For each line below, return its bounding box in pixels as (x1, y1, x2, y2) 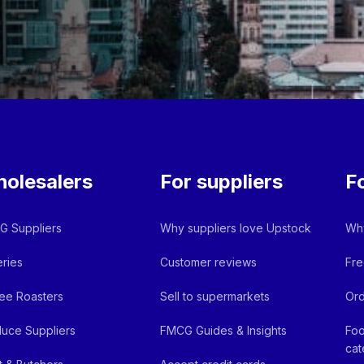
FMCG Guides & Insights (160, 323, 288, 337)
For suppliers (160, 170, 284, 193)
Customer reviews (160, 255, 258, 269)
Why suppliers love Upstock (160, 221, 312, 235)
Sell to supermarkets (160, 289, 271, 303)
